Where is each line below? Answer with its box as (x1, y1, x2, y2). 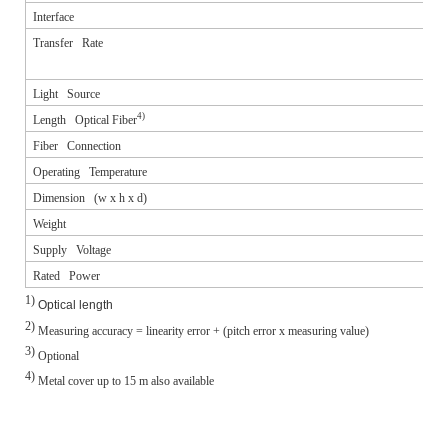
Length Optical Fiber (33, 112, 137, 127)
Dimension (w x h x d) (33, 190, 147, 205)
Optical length (38, 297, 113, 312)
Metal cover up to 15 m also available (35, 373, 214, 388)
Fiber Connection (33, 138, 121, 153)
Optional (35, 348, 79, 363)
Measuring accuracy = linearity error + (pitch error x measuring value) (38, 323, 369, 338)
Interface (33, 9, 74, 24)
